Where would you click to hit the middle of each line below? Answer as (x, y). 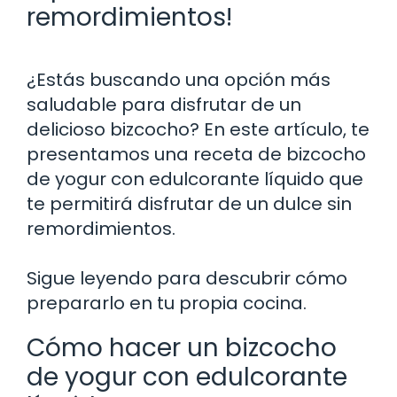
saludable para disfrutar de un (164, 104)
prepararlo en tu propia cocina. (167, 303)
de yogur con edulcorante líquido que (195, 179)
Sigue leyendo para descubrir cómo (187, 278)
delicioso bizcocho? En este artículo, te (198, 129)
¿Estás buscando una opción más (179, 79)
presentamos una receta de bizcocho (196, 154)
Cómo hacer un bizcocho (182, 347)
